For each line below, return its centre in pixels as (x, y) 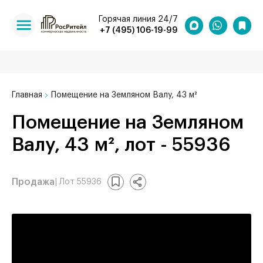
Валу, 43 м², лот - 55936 (121, 145)
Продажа (33, 182)
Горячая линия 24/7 (138, 19)
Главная (27, 95)
